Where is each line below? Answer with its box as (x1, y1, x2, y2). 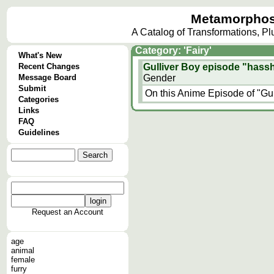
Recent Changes (18, 62, 80, 71)
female (11, 255, 35, 264)
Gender (143, 73, 176, 83)
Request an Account (32, 207, 103, 217)
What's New (18, 51, 62, 60)
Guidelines (18, 128, 59, 137)
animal (11, 246, 34, 255)
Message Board (18, 73, 76, 82)
